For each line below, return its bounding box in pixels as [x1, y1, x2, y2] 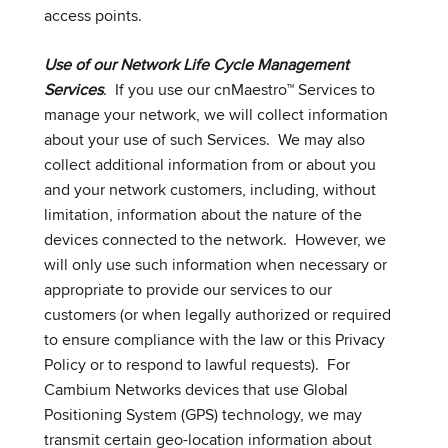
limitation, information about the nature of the [44, 202, 362, 226]
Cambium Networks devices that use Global [44, 377, 348, 401]
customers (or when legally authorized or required [44, 302, 391, 326]
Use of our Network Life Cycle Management [44, 52, 349, 76]
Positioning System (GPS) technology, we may [44, 402, 362, 426]
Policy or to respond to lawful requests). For [44, 352, 350, 376]
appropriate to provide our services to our [44, 277, 332, 301]
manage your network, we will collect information [44, 102, 388, 126]
